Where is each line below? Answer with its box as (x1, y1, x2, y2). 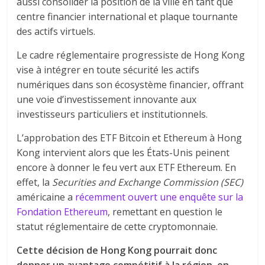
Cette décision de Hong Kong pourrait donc (17, 243, 218, 257)
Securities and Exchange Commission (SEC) (52, 175, 244, 189)
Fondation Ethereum (17, 205, 108, 218)
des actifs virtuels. (17, 24, 98, 38)
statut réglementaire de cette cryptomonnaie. (17, 219, 221, 233)
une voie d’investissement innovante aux (17, 92, 197, 106)
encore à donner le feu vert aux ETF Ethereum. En (17, 160, 237, 174)
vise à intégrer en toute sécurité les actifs (17, 63, 200, 76)
